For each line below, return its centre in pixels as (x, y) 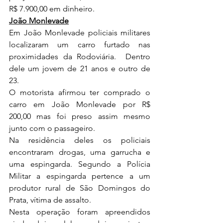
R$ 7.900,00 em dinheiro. (53, 9)
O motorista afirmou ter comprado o (80, 93)
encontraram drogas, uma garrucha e (80, 152)
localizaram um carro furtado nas (80, 45)
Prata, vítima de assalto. (51, 200)
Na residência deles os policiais (80, 140)
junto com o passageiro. (53, 128)
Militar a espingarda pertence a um (80, 176)
